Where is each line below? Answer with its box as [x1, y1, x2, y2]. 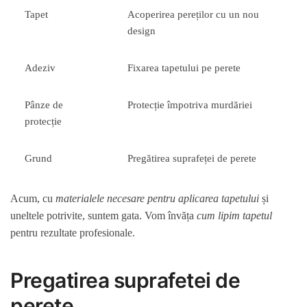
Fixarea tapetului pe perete [127, 62, 241, 73]
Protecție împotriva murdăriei [127, 99, 253, 110]
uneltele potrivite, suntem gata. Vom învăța [10, 210, 197, 222]
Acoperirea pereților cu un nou [127, 8, 260, 20]
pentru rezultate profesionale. [10, 227, 135, 239]
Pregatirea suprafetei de [10, 268, 240, 293]
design [127, 25, 156, 36]
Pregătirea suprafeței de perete [127, 152, 257, 164]
